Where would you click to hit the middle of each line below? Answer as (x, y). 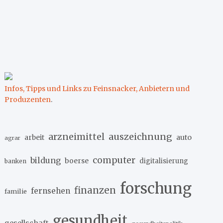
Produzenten (28, 99)
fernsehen (51, 191)
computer (114, 160)
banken (16, 161)
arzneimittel (77, 136)
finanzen (95, 190)
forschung (156, 188)
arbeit (35, 137)
